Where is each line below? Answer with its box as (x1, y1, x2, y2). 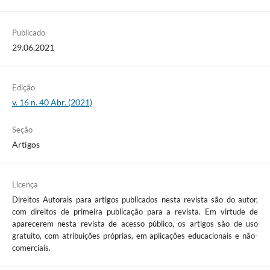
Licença (11, 180, 38, 190)
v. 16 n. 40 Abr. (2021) (11, 97, 92, 108)
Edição (11, 83, 35, 93)
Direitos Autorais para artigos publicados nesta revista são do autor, (11, 195, 259, 205)
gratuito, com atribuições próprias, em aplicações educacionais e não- (11, 231, 259, 241)
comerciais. (11, 243, 51, 253)
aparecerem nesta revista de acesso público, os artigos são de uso (11, 219, 259, 229)
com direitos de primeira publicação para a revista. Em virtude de (11, 207, 259, 217)
